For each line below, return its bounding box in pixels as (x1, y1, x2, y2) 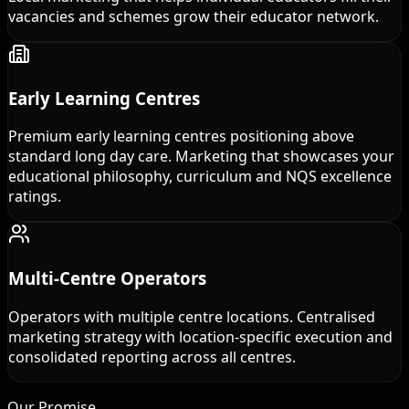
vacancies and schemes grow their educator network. (8, 5, 379, 26)
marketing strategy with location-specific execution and (8, 326, 393, 347)
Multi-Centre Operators (8, 266, 206, 289)
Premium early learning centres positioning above (8, 126, 354, 147)
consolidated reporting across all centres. (8, 346, 296, 367)
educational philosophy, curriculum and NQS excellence (8, 166, 392, 187)
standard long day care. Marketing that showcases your (8, 146, 394, 167)
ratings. (8, 186, 61, 207)
